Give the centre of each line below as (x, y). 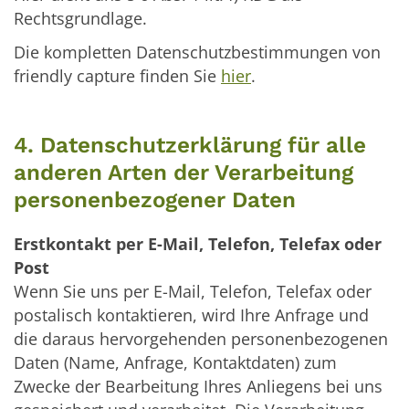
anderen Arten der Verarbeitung (184, 173)
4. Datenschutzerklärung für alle (190, 145)
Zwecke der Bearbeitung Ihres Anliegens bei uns (198, 387)
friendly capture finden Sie (117, 76)
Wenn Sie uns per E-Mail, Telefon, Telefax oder (193, 292)
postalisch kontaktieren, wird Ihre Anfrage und (191, 315)
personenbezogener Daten (155, 200)
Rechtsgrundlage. (80, 19)
